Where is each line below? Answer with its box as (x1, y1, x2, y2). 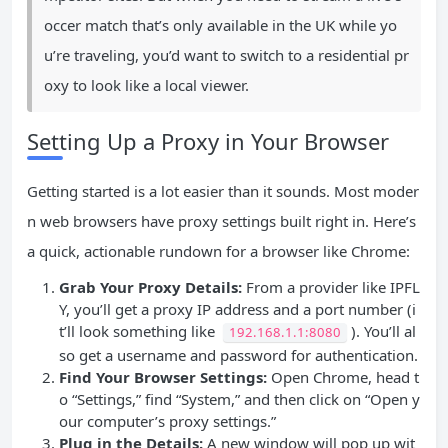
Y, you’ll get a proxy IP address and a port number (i (59, 298, 416, 319)
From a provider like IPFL (242, 276, 420, 297)
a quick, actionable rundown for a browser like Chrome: (27, 240, 410, 261)
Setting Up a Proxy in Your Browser (27, 125, 389, 156)
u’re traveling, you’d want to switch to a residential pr (44, 44, 409, 65)
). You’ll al (351, 320, 416, 341)
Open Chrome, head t (267, 366, 419, 387)
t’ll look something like (59, 320, 219, 341)
